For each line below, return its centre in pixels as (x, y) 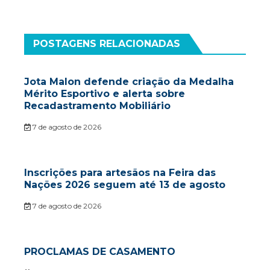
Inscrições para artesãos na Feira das (120, 173)
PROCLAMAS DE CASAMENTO (100, 252)
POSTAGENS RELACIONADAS (107, 44)
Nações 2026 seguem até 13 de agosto (125, 185)
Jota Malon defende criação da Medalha (129, 82)
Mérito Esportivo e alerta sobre (105, 94)
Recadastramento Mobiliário (97, 106)
